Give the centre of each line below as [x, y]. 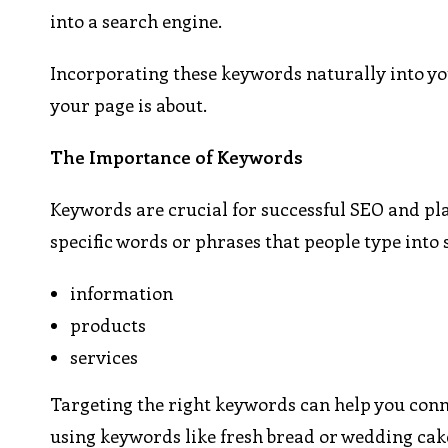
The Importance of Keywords [177, 157]
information [122, 293]
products [108, 325]
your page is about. [129, 105]
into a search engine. [136, 21]
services [104, 357]
